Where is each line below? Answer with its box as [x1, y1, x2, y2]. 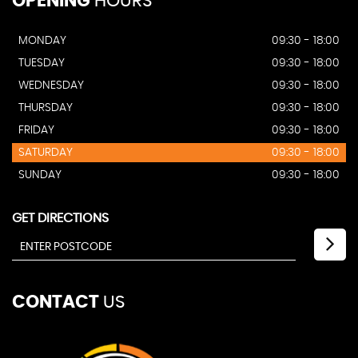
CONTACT [12, 293, 99, 312]
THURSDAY [18, 102, 73, 114]
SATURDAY [18, 147, 73, 159]
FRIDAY [18, 125, 54, 137]
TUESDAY [18, 58, 65, 70]
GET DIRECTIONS [12, 212, 109, 225]
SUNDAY [18, 169, 62, 181]
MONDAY [18, 35, 66, 47]
